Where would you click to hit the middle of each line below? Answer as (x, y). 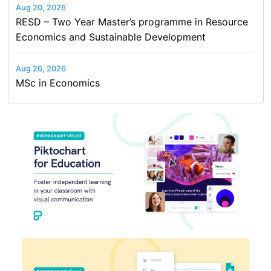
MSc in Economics (58, 83)
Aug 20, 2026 (41, 7)
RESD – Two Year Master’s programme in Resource (132, 21)
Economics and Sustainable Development (111, 37)
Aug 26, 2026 (41, 69)
